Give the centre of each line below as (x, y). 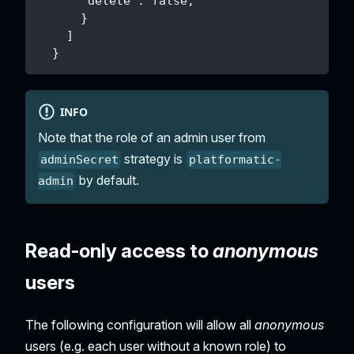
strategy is (154, 158)
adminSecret (80, 159)
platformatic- (235, 159)
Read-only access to (119, 250)
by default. (108, 180)
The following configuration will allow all (140, 324)
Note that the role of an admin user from (152, 137)
